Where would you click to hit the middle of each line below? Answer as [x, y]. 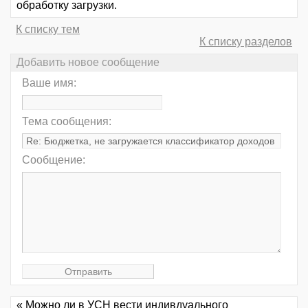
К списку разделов [246, 41]
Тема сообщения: [67, 121]
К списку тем [48, 29]
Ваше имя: [49, 82]
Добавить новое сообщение [88, 62]
